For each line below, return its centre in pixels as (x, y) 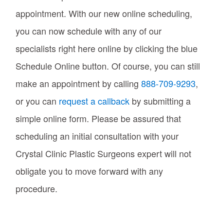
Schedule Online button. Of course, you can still (108, 65)
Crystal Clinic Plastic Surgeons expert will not (103, 153)
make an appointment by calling (78, 83)
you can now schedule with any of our (89, 30)
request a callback (94, 100)
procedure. (36, 188)
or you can (37, 100)
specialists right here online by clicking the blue (107, 48)
